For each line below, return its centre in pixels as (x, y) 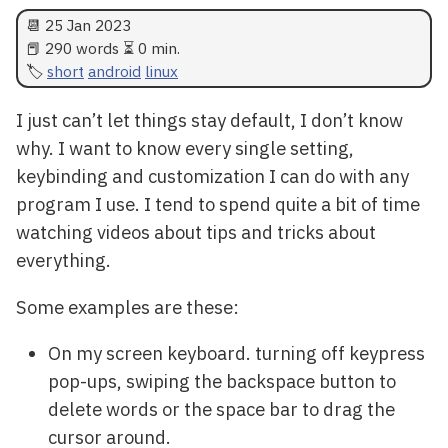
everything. (63, 260)
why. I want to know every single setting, (185, 148)
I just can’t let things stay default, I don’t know (209, 120)
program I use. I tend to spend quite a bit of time (218, 204)
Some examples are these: (127, 306)
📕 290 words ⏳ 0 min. (103, 47)
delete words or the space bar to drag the (221, 409)
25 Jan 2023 (88, 24)
